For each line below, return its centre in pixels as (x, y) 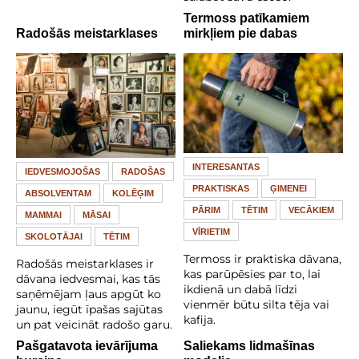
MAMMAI (43, 214)
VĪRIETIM (211, 231)
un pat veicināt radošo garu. (94, 324)
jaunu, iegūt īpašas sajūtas (89, 309)
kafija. (200, 319)
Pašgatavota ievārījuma (87, 345)
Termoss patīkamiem (246, 18)
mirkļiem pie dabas (240, 34)
